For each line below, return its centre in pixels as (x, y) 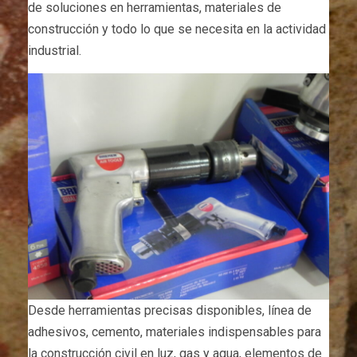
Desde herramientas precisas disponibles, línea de (170, 310)
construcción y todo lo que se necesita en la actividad (177, 29)
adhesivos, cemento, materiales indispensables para (175, 331)
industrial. (55, 51)
